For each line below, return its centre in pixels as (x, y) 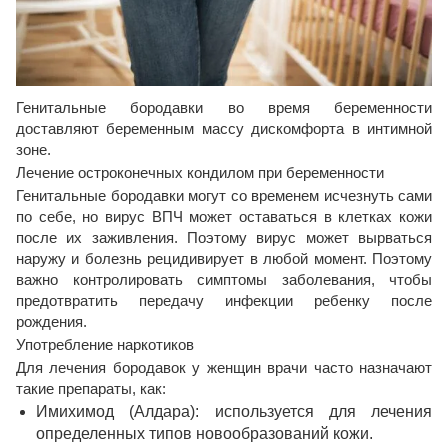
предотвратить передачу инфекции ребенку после (224, 301)
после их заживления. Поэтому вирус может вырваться (224, 238)
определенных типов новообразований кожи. (204, 434)
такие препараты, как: (91, 389)
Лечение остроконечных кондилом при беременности (200, 173)
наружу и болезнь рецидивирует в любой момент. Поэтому (224, 259)
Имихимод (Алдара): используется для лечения (234, 412)
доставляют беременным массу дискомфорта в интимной (224, 129)
